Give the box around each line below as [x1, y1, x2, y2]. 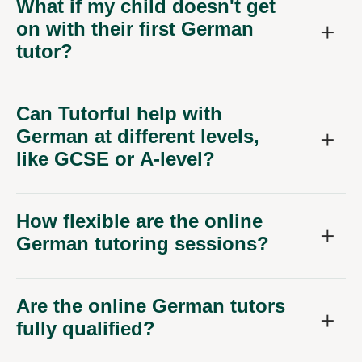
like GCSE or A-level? [16, 148, 215, 170]
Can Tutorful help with [16, 103, 222, 125]
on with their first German [16, 18, 254, 40]
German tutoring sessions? [16, 233, 269, 255]
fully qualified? [16, 318, 155, 340]
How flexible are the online [16, 210, 263, 233]
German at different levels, [16, 125, 259, 148]
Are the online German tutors [16, 295, 285, 318]
